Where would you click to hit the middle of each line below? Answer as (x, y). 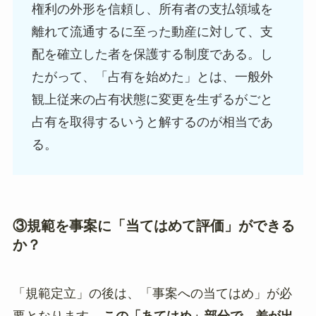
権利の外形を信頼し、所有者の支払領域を (152, 9)
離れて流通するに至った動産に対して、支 (152, 31)
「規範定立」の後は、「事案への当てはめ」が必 (152, 294)
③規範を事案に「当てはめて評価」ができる (153, 225)
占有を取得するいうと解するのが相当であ (152, 122)
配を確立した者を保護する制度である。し (152, 54)
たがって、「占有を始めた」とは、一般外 (152, 77)
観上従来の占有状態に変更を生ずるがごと (152, 99)
